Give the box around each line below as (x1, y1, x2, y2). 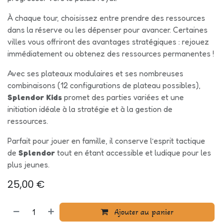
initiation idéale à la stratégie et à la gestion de (7, 104, 172, 114)
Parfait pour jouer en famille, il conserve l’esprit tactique (7, 135, 205, 146)
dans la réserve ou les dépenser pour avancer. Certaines (7, 24, 208, 35)
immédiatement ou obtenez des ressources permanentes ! (7, 48, 214, 58)
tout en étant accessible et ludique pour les (55, 147, 211, 158)
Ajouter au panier (112, 207, 174, 217)
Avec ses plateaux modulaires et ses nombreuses (7, 68, 183, 78)
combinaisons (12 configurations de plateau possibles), (7, 80, 201, 90)
